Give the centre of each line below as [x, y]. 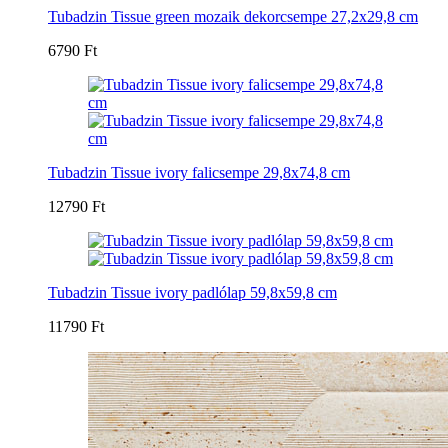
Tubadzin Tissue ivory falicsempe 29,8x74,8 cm [199, 172]
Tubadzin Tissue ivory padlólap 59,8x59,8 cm [192, 292]
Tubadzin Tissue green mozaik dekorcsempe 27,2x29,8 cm [233, 16]
